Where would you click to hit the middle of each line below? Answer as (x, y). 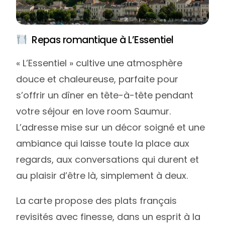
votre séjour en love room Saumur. (94, 111)
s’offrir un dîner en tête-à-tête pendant (105, 95)
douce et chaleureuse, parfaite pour (97, 79)
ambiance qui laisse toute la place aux (103, 144)
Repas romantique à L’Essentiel (100, 40)
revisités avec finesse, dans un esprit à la (108, 217)
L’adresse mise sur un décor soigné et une (111, 128)
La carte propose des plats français (97, 201)
